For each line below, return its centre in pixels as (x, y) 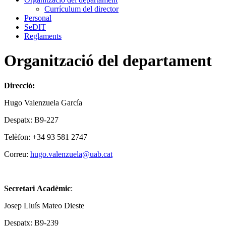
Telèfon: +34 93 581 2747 (46, 137)
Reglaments (43, 36)
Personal (38, 18)
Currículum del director (81, 9)
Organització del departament (108, 61)
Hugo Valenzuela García (43, 102)
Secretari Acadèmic (37, 188)
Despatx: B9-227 (31, 120)
